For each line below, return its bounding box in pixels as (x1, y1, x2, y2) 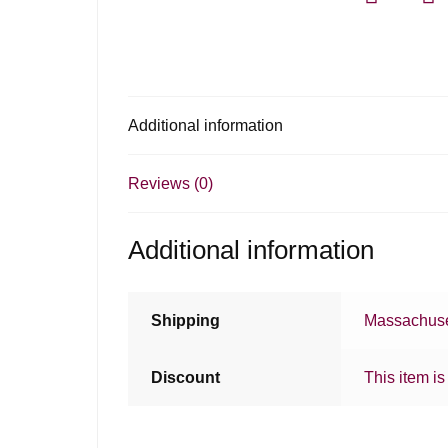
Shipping (151, 312, 221, 330)
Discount (151, 369, 221, 387)
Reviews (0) (128, 174, 214, 192)
